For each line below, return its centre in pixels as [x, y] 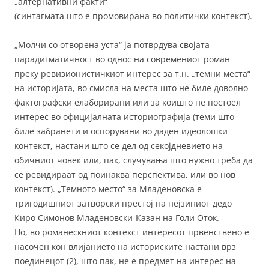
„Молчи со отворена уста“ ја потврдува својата [112, 44]
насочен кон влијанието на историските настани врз [125, 246]
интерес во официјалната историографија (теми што [124, 116]
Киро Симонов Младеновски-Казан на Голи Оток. [117, 217]
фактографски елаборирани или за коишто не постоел [128, 102]
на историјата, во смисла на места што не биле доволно [131, 88]
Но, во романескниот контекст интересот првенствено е [132, 232]
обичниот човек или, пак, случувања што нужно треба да [134, 160]
